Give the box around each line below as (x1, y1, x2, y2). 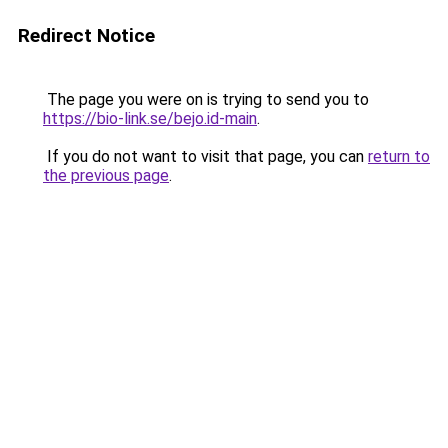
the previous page (43, 166, 169, 185)
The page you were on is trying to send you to (43, 90, 369, 109)
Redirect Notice (18, 24, 155, 47)
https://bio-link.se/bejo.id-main (43, 109, 257, 128)
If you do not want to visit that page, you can (43, 147, 368, 166)
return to (368, 147, 430, 166)
